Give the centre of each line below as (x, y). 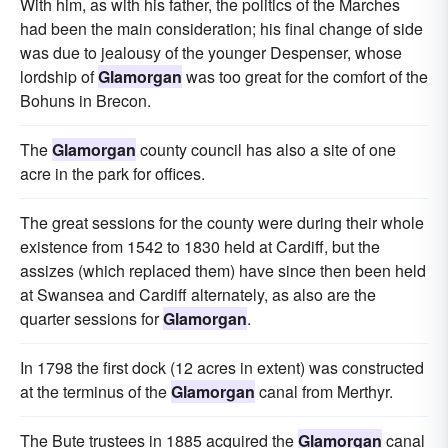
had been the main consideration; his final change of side (221, 29)
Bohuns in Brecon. (85, 101)
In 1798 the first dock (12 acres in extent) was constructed (222, 368)
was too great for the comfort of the (305, 77)
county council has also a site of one (266, 150)
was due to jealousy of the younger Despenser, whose (211, 53)
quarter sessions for (91, 319)
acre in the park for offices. (112, 174)
